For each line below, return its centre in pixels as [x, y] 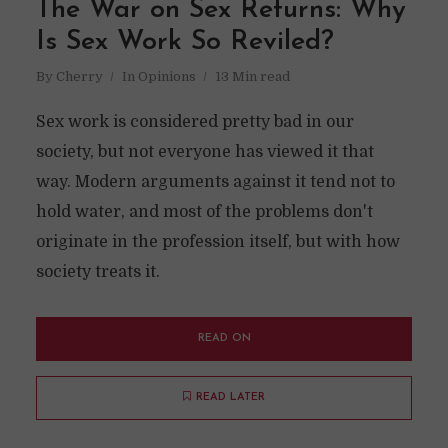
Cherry [79, 76]
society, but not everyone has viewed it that [204, 152]
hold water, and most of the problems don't [204, 212]
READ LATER [230, 397]
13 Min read [252, 76]
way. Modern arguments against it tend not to [215, 182]
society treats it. [97, 272]
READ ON [224, 338]
